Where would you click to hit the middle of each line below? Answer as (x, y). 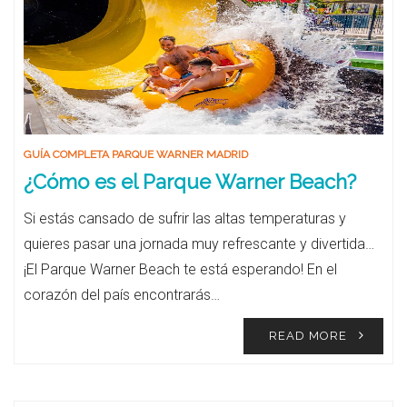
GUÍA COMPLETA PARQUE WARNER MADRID (136, 154)
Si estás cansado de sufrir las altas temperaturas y (185, 218)
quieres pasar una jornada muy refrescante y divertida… (199, 244)
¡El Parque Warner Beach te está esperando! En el (180, 269)
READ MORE (308, 336)
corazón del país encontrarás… (122, 295)
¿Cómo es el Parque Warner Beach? (190, 182)
